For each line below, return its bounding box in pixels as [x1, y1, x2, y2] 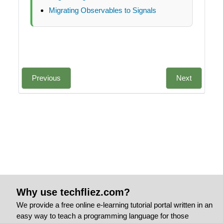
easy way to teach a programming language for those [16, 212, 189, 221]
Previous [31, 74, 61, 83]
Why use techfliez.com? [16, 187, 130, 198]
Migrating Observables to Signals [48, 6, 156, 15]
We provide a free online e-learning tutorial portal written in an [16, 201, 213, 210]
